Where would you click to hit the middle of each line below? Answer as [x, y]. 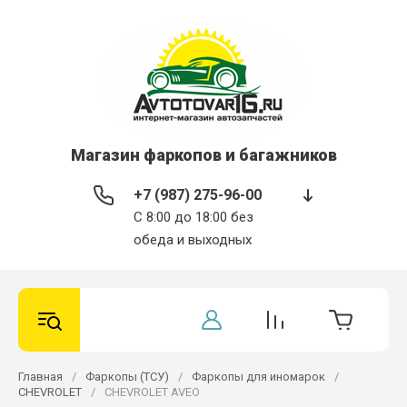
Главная [40, 377]
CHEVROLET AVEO [152, 392]
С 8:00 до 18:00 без [194, 217]
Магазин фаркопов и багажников [203, 155]
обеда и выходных [193, 240]
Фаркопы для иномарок [258, 377]
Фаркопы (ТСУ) [127, 377]
